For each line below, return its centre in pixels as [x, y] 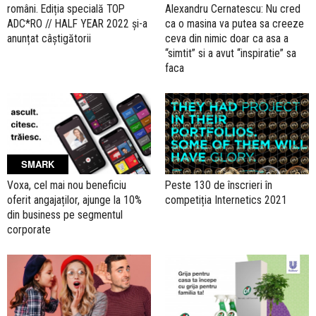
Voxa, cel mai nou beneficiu [67, 185]
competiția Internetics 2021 [226, 200]
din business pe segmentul [65, 214]
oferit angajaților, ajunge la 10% [74, 200]
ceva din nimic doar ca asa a [227, 38]
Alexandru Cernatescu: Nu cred [233, 8]
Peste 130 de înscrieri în [219, 185]
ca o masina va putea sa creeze [235, 23]
